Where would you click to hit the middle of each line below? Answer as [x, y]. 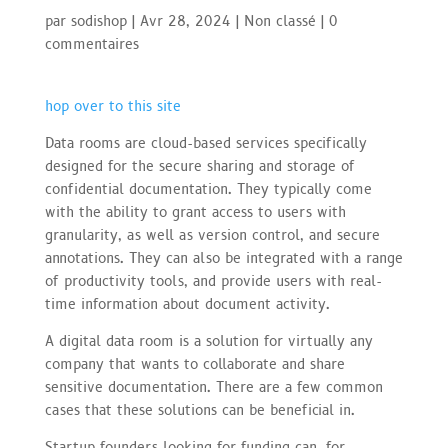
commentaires [91, 44]
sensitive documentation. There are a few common [213, 387]
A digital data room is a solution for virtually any [208, 341]
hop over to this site [112, 106]
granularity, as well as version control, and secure [212, 235]
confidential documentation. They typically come [208, 189]
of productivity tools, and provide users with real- [213, 281]
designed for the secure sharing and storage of [199, 166]
